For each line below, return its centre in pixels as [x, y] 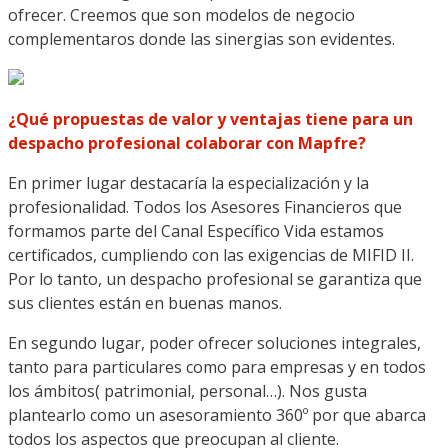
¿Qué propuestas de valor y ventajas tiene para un [210, 118]
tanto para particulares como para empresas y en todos [217, 366]
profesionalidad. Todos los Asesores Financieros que [205, 206]
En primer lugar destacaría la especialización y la [188, 182]
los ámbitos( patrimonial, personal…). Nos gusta [187, 390]
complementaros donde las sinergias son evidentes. [201, 38]
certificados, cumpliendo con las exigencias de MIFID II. [211, 254]
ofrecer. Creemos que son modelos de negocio [181, 14]
